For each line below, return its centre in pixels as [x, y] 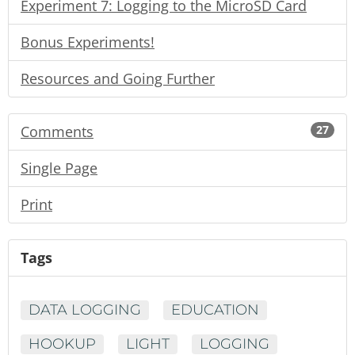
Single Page [59, 168]
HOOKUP [62, 344]
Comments [57, 131]
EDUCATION [215, 309]
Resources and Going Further [118, 78]
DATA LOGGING [85, 309]
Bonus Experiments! [88, 42]
